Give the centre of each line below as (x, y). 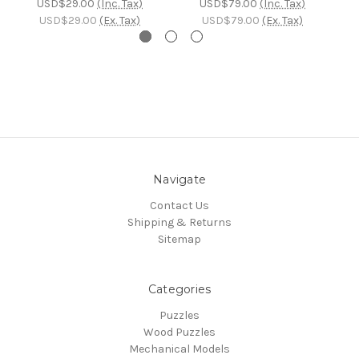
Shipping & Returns (179, 223)
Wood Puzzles (179, 333)
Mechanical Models (179, 349)
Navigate (179, 180)
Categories (179, 290)
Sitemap (179, 240)
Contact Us (179, 206)
